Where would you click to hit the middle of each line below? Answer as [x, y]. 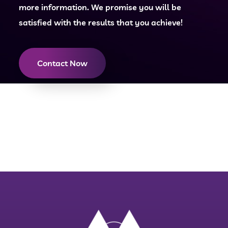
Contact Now [63, 63]
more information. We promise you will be [100, 7]
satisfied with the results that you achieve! [101, 23]
